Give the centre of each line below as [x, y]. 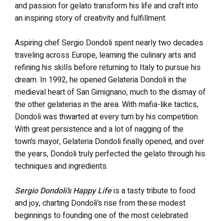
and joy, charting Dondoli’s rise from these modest [100, 203]
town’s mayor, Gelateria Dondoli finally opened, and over [110, 141]
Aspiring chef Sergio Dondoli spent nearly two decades [109, 43]
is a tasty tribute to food [154, 191]
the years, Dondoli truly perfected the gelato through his [110, 154]
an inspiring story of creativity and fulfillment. [91, 18]
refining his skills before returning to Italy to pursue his [108, 67]
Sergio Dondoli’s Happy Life [63, 191]
